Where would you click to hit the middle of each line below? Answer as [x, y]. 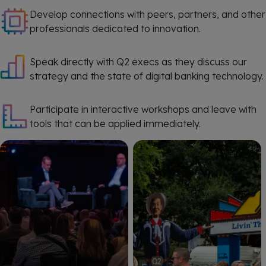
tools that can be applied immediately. [115, 123]
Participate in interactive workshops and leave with [143, 109]
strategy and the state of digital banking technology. [147, 76]
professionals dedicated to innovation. [115, 28]
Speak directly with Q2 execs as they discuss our [138, 62]
